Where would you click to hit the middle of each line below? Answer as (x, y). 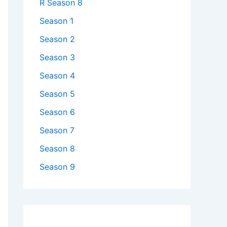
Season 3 (57, 58)
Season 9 (57, 167)
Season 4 (57, 76)
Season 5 (57, 94)
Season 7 (57, 130)
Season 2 (57, 39)
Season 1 (56, 21)
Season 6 (57, 112)
